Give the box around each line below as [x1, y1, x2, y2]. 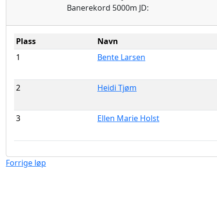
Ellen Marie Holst [97, 112, 159, 124]
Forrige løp [6, 157, 46, 168]
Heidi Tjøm [97, 82, 137, 93]
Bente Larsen [97, 51, 145, 62]
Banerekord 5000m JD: [67, 2, 149, 13]
